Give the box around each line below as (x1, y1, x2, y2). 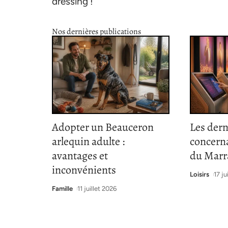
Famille (52, 185, 73, 193)
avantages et (52, 148, 108, 164)
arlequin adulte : (52, 134, 125, 150)
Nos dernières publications (52, 25, 141, 37)
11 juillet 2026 (77, 185, 117, 193)
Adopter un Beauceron (52, 120, 154, 135)
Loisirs (190, 170, 210, 179)
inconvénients (52, 162, 116, 178)
